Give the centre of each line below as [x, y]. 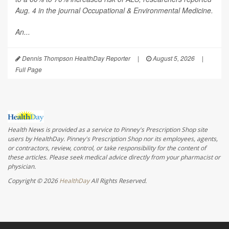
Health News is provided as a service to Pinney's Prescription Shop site [108, 129]
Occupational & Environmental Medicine [147, 10]
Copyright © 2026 [33, 180]
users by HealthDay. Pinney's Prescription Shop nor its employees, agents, [113, 139]
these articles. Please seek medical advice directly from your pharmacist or [114, 157]
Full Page [29, 70]
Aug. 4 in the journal [49, 10]
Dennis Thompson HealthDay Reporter [75, 58]
